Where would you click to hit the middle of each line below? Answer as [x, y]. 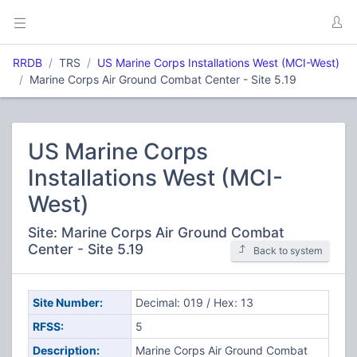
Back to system [288, 251]
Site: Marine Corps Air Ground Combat [156, 232]
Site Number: [67, 302]
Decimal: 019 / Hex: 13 [194, 302]
